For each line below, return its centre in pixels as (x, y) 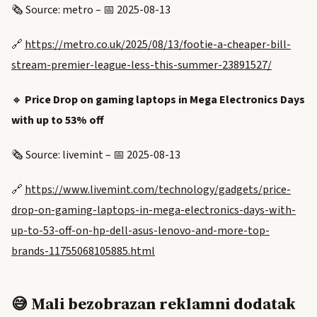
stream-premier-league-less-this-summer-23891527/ (142, 65)
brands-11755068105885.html (83, 252)
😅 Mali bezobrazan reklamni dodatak (154, 304)
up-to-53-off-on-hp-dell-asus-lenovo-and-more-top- (140, 231)
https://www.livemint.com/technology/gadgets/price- (158, 190)
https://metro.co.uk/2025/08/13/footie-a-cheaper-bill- (158, 45)
